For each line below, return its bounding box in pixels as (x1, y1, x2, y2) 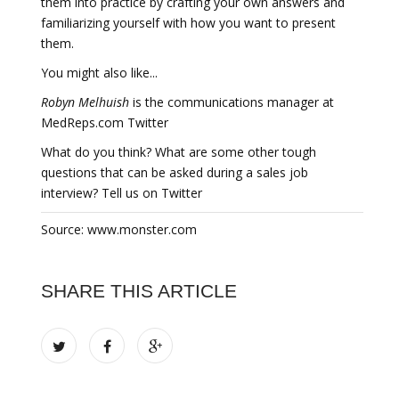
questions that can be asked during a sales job (41, 164, 308, 181)
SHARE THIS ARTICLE (41, 281, 237, 301)
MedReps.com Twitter (41, 114, 168, 131)
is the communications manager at (129, 94, 334, 110)
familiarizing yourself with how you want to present (41, 14, 336, 31)
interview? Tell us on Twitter (41, 184, 202, 201)
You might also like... (41, 64, 158, 81)
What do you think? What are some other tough (41, 143, 316, 160)
